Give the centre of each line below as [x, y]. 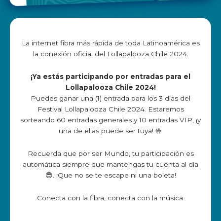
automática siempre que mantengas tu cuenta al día [110, 165]
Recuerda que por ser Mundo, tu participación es [110, 154]
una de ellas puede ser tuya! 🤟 [110, 131]
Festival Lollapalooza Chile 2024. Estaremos [110, 109]
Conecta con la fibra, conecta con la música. [110, 198]
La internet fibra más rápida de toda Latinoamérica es [110, 43]
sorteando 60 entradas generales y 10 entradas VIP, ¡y [110, 120]
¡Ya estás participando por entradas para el [110, 77]
